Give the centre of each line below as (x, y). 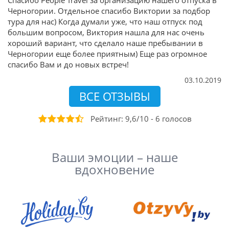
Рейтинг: (108, 119)
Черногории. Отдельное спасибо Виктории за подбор (109, 11)
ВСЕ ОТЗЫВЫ (114, 96)
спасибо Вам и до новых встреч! (68, 64)
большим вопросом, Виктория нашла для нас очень (106, 32)
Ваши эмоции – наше (114, 157)
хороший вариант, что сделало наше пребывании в (105, 43)
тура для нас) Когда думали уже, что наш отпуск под (105, 21)
